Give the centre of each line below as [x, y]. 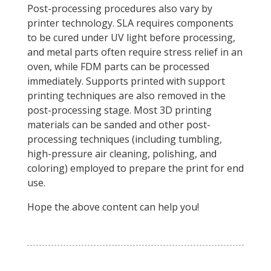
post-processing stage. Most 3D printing [119, 110]
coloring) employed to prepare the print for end [135, 168]
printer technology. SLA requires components [130, 23]
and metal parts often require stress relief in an [135, 52]
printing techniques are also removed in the [126, 96]
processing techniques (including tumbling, [124, 139]
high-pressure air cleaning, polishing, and [122, 154]
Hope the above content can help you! [113, 207]
